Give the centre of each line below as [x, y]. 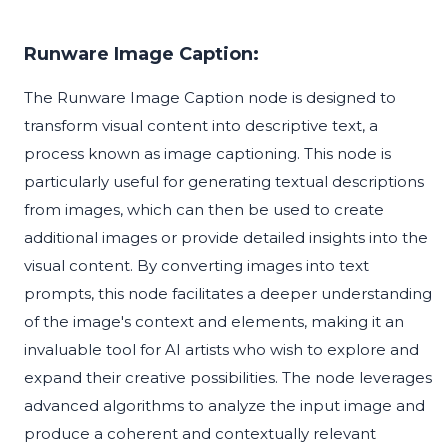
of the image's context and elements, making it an [214, 322]
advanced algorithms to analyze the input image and [224, 406]
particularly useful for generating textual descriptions [224, 182]
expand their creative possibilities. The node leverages [228, 378]
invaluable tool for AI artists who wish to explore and [221, 350]
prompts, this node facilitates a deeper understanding [228, 294]
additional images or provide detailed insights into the [226, 238]
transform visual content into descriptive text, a [201, 126]
